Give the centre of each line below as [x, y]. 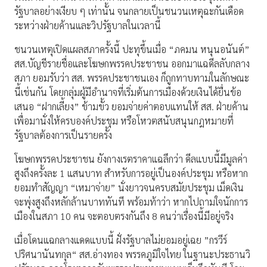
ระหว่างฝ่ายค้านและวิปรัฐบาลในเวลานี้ [88, 26]
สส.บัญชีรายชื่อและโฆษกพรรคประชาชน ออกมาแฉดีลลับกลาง [132, 64]
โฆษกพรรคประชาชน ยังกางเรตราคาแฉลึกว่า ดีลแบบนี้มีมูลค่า [131, 159]
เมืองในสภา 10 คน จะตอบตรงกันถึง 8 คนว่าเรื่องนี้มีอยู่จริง [124, 216]
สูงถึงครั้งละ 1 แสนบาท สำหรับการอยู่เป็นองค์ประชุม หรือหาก [131, 173]
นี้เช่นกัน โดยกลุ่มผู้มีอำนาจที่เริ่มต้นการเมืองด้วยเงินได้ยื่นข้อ [128, 92]
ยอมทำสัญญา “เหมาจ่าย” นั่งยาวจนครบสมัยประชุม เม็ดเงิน [129, 188]
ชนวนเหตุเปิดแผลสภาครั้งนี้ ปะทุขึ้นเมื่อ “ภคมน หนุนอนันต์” [132, 49]
